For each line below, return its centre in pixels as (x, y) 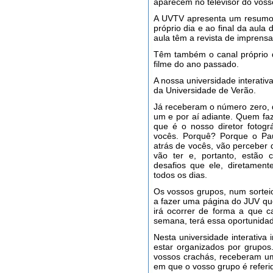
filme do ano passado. (196, 64)
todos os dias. (180, 175)
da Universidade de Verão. (204, 90)
